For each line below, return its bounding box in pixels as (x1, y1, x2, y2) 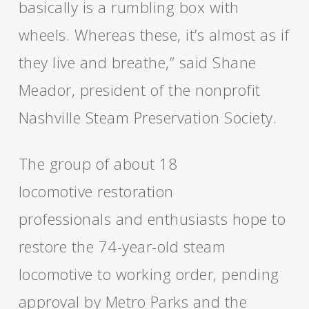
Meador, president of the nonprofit (18, 79, 261, 100)
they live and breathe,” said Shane (18, 52, 257, 72)
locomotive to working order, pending (18, 263, 279, 284)
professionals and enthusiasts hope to (18, 208, 286, 229)
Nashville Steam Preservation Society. (18, 107, 277, 128)
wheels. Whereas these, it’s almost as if (18, 24, 290, 45)
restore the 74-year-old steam (18, 236, 226, 257)
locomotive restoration (18, 181, 174, 201)
